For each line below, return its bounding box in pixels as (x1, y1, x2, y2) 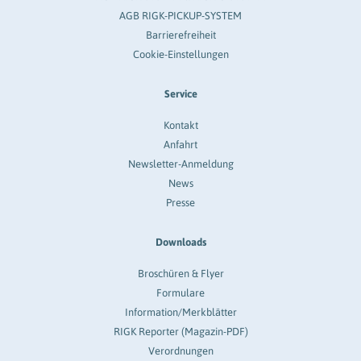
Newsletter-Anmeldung (127, 157, 234, 170)
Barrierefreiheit (145, 28, 216, 41)
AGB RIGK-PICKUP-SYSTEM (119, 9, 242, 22)
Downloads (155, 235, 206, 248)
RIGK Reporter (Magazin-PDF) (113, 325, 248, 338)
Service (164, 87, 197, 100)
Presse (166, 196, 195, 209)
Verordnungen (147, 344, 214, 357)
